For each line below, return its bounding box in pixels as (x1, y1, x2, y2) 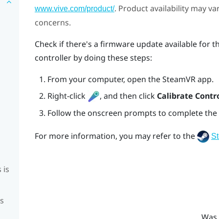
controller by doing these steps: (34, 52, 152, 63)
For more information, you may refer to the (34, 131, 197, 142)
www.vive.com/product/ (34, 4, 114, 13)
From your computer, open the (47, 73, 162, 85)
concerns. (34, 17, 71, 28)
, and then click (99, 90, 157, 102)
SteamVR (162, 73, 196, 85)
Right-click (47, 90, 88, 102)
